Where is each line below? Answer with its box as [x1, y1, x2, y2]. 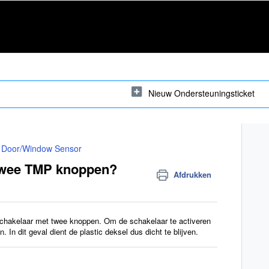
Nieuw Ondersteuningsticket [148, 86, 255, 99]
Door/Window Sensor [1, 142, 82, 154]
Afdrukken [174, 169, 212, 180]
